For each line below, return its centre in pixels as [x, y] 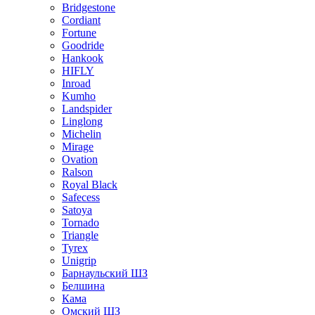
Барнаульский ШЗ [105, 273]
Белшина [83, 286]
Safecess [81, 197]
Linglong [82, 121]
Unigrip [79, 261]
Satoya [77, 210]
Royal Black [90, 185]
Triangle [80, 235]
